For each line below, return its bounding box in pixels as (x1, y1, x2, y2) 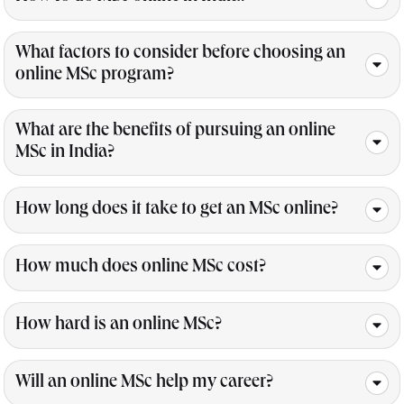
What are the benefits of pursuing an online (15, 123, 335, 142)
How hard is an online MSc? (15, 317, 222, 335)
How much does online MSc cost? (15, 259, 266, 278)
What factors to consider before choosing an (15, 45, 345, 64)
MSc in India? (15, 144, 115, 163)
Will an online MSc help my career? (15, 374, 273, 393)
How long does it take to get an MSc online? (15, 201, 338, 220)
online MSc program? (15, 67, 174, 86)
